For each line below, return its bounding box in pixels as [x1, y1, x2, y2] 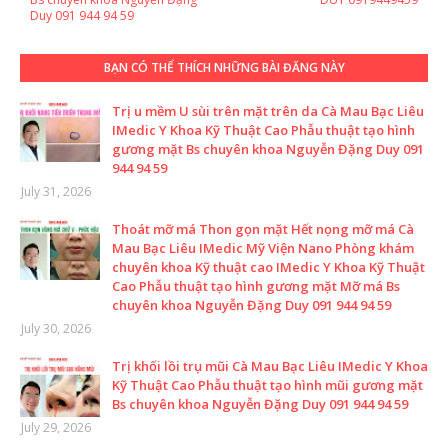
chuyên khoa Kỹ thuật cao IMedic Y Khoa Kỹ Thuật [112, 257, 425, 276]
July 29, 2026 [21, 418, 91, 436]
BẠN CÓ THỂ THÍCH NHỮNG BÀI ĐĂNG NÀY [103, 58, 345, 76]
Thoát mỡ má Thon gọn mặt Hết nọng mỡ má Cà [112, 219, 414, 238]
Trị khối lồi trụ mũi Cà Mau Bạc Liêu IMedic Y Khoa [112, 356, 428, 375]
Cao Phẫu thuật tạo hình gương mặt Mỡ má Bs [112, 276, 400, 295]
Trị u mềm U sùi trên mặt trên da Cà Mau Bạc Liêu [112, 101, 424, 120]
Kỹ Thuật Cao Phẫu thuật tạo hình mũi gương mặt [112, 375, 423, 394]
